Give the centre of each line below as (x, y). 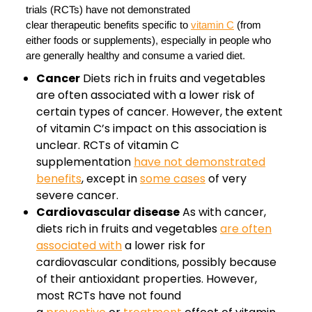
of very (226, 179)
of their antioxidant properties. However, (147, 279)
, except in (111, 179)
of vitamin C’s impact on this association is (151, 129)
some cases (173, 179)
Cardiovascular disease (108, 212)
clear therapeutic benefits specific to (108, 25)
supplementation (85, 162)
